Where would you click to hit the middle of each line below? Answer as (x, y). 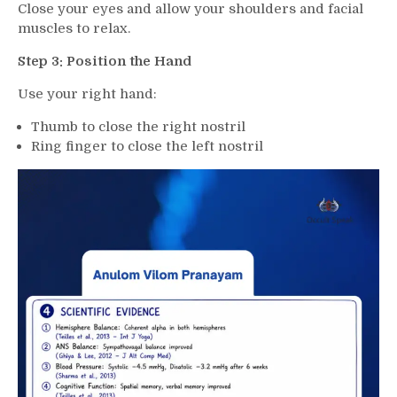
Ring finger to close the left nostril (147, 147)
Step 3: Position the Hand (105, 62)
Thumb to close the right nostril (138, 127)
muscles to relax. (74, 29)
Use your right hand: (87, 94)
